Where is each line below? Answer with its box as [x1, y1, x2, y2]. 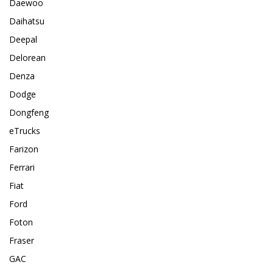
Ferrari [9, 161, 35, 174]
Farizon [9, 143, 38, 155]
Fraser [9, 235, 34, 247]
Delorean [9, 52, 46, 64]
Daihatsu [9, 15, 44, 27]
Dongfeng [9, 107, 49, 119]
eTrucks [9, 125, 40, 137]
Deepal [9, 34, 37, 46]
